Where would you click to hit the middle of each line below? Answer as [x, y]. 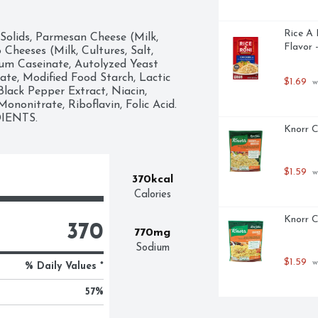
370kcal [152, 180]
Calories [152, 195]
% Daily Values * [64, 267]
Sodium [152, 248]
